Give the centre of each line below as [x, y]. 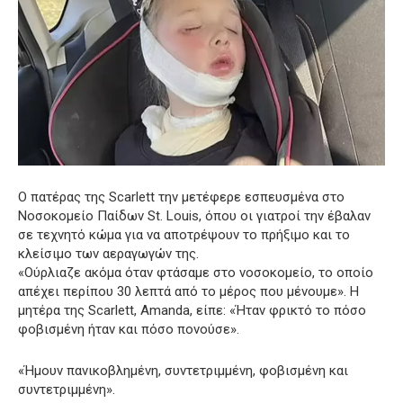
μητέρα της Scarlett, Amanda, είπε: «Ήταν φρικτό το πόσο [192, 311]
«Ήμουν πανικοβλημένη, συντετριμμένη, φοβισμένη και [183, 371]
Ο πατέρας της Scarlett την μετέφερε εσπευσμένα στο [181, 197]
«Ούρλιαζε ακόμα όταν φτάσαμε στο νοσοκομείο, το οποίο [196, 273]
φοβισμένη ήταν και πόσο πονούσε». [129, 330]
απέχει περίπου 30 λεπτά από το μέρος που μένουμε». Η [188, 292]
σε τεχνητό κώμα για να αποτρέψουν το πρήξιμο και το [184, 235]
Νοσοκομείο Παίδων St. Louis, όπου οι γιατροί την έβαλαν [194, 216]
